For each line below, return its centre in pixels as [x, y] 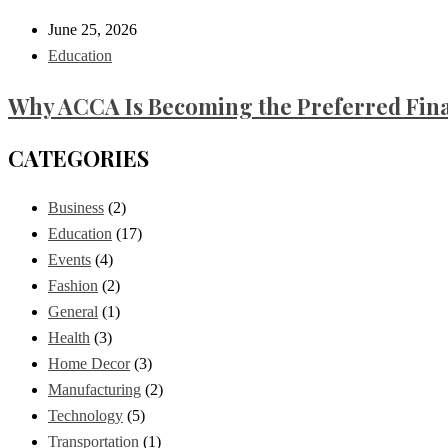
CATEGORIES [78, 158]
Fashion [73, 286]
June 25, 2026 [92, 30]
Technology [85, 416]
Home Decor [89, 364]
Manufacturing [94, 390]
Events [69, 260]
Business [76, 208]
